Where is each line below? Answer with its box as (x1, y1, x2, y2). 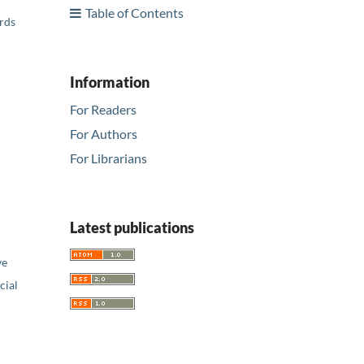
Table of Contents (85, 4, 184, 20)
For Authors (70, 126, 137, 142)
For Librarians (70, 150, 147, 167)
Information (70, 72, 149, 91)
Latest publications (70, 219, 194, 237)
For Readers (70, 102, 136, 118)
